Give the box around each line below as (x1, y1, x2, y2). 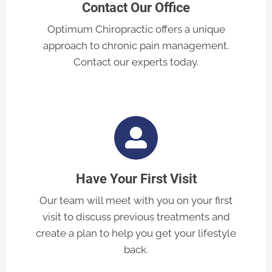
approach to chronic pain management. (43, 39, 229, 52)
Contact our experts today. (73, 56, 199, 69)
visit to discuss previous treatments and (42, 211, 230, 223)
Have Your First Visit (75, 171, 197, 187)
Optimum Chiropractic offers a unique (47, 23, 225, 36)
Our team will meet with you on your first (39, 194, 233, 207)
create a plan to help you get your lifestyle (36, 227, 236, 240)
